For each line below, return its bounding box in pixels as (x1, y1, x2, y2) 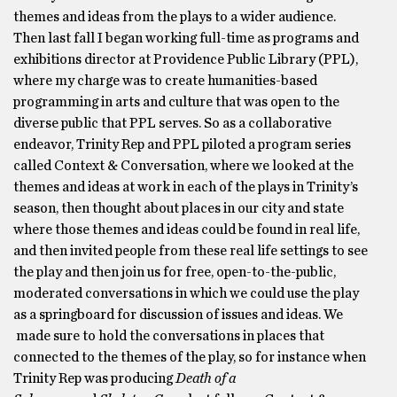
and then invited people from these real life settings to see (13, 244, 368, 258)
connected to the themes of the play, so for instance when (13, 350, 366, 364)
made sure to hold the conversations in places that (13, 329, 324, 343)
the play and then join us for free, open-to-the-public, (13, 265, 336, 279)
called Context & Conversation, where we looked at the (13, 159, 354, 173)
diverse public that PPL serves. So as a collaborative (13, 116, 331, 130)
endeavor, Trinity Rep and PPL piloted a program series (13, 137, 351, 152)
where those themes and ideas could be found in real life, (13, 222, 360, 237)
